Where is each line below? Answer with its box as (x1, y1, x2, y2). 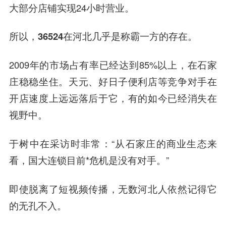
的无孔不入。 (9, 199, 67, 212)
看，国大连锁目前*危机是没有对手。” (9, 153, 169, 167)
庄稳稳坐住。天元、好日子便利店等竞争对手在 (9, 75, 217, 88)
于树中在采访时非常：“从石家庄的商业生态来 (9, 137, 217, 150)
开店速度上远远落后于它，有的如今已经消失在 (9, 91, 217, 105)
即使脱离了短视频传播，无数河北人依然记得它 (9, 182, 217, 196)
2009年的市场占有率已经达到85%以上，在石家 (9, 58, 217, 72)
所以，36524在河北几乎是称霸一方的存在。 (9, 29, 197, 43)
